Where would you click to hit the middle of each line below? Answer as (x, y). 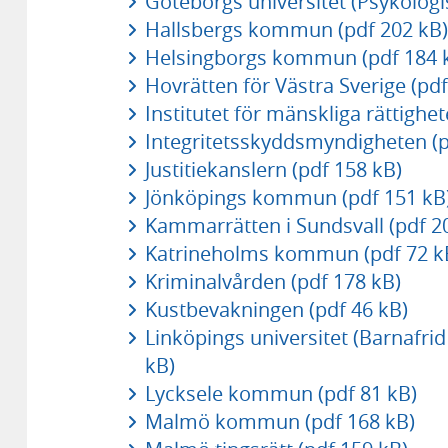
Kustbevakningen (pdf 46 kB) (276, 309)
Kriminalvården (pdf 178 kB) (272, 281)
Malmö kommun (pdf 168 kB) (279, 421)
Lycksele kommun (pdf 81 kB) (280, 393)
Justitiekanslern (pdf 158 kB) (273, 169)
